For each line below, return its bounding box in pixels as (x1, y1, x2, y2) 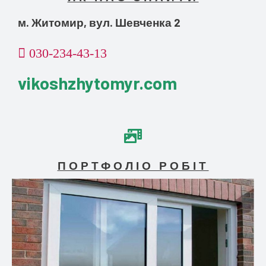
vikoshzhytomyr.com (18, 72, 177, 94)
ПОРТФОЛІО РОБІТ (57, 159, 209, 173)
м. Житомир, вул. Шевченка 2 (18, 15, 180, 30)
